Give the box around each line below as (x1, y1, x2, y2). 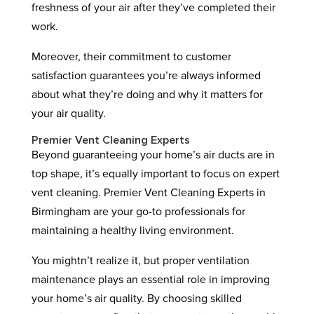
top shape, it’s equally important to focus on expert (31, 168, 280, 179)
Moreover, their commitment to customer (31, 51, 231, 62)
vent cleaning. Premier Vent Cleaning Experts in (31, 187, 266, 198)
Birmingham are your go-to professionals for (31, 206, 245, 217)
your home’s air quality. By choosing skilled (31, 293, 242, 304)
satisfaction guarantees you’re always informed (31, 70, 261, 81)
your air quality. (31, 108, 106, 119)
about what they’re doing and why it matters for (31, 89, 263, 100)
